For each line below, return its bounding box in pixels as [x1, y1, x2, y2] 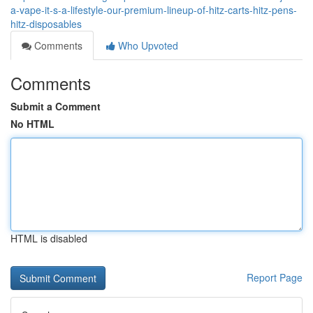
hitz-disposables [10, 17, 82, 31]
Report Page [247, 270, 303, 284]
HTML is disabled [10, 231, 87, 245]
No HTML [10, 117, 54, 131]
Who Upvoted [115, 38, 178, 52]
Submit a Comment [10, 99, 101, 113]
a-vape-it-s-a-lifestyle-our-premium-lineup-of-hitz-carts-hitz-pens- [10, 3, 297, 17]
